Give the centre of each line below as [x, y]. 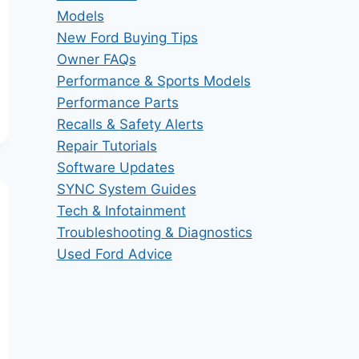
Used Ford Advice [114, 254]
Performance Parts [117, 102]
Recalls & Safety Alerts [130, 124]
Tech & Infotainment [121, 210]
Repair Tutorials [107, 145]
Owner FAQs [96, 59]
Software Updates [115, 167]
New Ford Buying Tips [127, 37]
